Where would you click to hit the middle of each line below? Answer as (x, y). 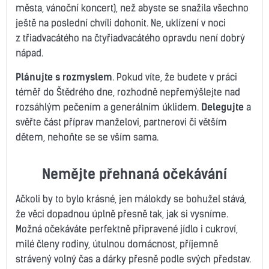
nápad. (29, 53)
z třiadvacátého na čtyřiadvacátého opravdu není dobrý (130, 38)
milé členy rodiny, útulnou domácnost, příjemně (117, 243)
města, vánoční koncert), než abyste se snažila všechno (132, 8)
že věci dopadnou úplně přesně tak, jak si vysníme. (122, 213)
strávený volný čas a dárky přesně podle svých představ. (133, 258)
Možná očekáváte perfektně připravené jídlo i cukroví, (127, 228)
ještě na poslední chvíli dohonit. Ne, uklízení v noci (121, 23)
